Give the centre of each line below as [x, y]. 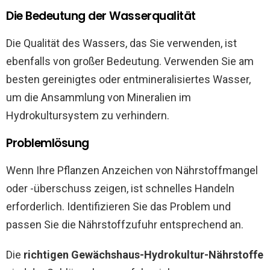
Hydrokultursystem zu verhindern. [88, 115]
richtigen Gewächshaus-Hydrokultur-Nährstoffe [143, 254]
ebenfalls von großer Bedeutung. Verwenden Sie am [130, 61]
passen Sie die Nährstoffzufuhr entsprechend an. [125, 224]
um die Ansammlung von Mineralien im [99, 97]
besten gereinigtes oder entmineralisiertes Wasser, [128, 79]
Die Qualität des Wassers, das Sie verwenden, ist [121, 43]
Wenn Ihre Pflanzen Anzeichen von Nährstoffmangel [132, 170]
